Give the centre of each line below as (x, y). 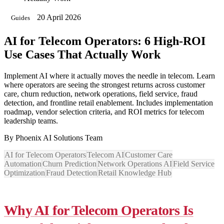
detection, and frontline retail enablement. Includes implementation (108, 103)
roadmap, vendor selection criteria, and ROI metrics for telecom (104, 112)
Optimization (24, 173)
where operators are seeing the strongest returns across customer (104, 85)
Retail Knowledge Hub (135, 173)
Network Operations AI (135, 164)
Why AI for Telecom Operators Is (99, 210)
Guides (20, 17)
